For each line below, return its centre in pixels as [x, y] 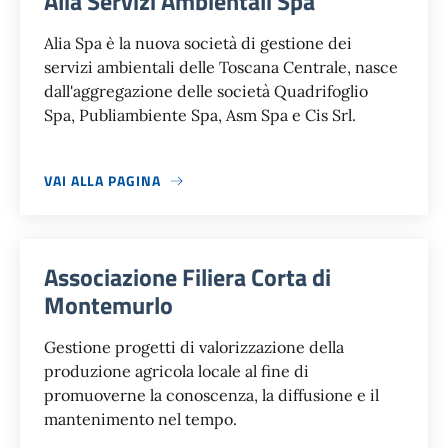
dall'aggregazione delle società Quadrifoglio [208, 91]
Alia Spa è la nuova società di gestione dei [198, 43]
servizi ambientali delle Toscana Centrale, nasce [221, 67]
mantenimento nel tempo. [140, 419]
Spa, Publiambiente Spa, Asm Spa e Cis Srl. [202, 115]
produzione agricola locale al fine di [176, 371]
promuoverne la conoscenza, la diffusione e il [211, 395]
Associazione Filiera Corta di [187, 277]
